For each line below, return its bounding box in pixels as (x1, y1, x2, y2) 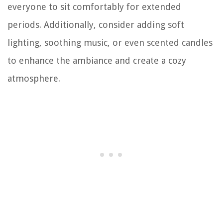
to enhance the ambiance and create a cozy (7, 55, 186, 66)
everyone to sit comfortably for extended (7, 1, 181, 12)
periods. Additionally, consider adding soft (7, 19, 184, 30)
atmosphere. (7, 73, 60, 84)
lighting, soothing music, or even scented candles (7, 37, 213, 48)
